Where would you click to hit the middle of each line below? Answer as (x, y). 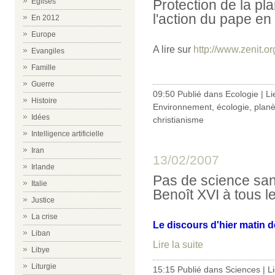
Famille (44, 68)
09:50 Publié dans (189, 94)
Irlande (43, 167)
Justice (43, 200)
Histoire (44, 101)
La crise (45, 217)
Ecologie (242, 94)
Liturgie (44, 266)
